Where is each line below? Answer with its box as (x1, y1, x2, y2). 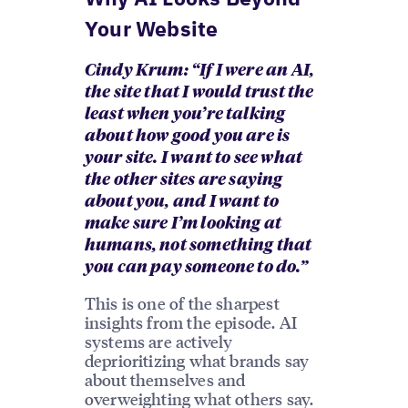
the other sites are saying (84, 171, 283, 189)
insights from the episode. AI (84, 311, 298, 332)
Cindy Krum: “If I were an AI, (84, 62, 315, 79)
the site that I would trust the (84, 84, 314, 101)
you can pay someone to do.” (84, 259, 308, 276)
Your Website (84, 15, 219, 43)
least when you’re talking (84, 106, 286, 123)
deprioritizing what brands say (84, 349, 310, 371)
